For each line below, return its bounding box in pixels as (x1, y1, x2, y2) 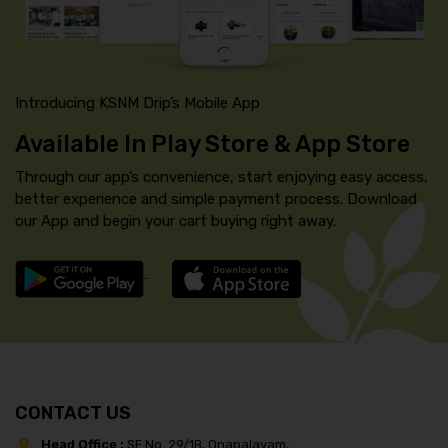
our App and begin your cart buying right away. (15, 212, 336, 231)
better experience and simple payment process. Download (15, 190, 417, 209)
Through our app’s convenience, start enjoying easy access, (15, 168, 428, 187)
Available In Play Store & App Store (15, 130, 410, 159)
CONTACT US (15, 402, 131, 425)
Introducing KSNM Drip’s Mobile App (15, 94, 260, 113)
